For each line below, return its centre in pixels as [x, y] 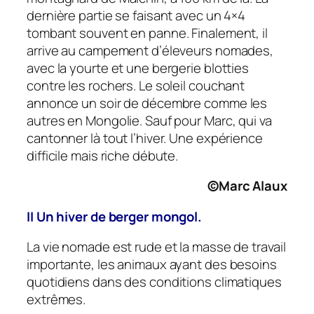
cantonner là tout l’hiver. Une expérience [145, 138]
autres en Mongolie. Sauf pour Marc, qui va [149, 120]
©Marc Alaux [247, 186]
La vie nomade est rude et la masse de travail [156, 247]
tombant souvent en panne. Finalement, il [147, 33]
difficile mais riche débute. [103, 155]
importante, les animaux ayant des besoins [152, 265]
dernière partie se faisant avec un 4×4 [136, 15]
